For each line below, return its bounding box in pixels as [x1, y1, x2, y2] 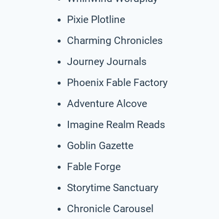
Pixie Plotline [67, 13, 125, 25]
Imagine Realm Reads [67, 118, 165, 131]
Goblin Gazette [67, 139, 133, 152]
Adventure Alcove [67, 97, 147, 109]
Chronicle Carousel [67, 202, 153, 215]
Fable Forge [67, 160, 121, 173]
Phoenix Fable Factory [67, 76, 168, 88]
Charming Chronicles [67, 34, 163, 46]
